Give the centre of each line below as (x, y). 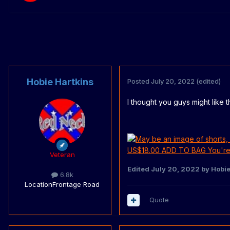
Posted (139, 81)
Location (39, 185)
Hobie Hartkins (60, 82)
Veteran (62, 155)
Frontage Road (76, 185)
